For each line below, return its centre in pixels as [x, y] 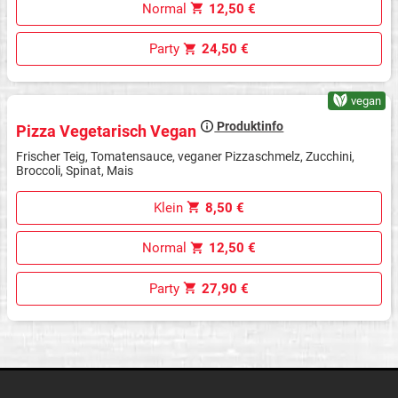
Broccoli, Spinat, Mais [75, 170]
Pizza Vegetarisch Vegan [108, 131]
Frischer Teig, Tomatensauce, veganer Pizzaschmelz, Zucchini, [186, 156]
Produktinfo [249, 127]
